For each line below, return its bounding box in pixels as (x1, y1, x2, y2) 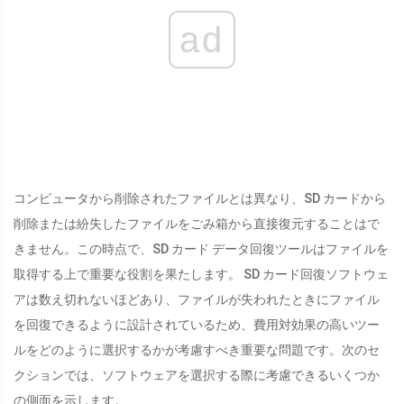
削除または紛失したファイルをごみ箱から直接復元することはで (14, 216, 380, 232)
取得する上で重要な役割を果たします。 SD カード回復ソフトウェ (14, 267, 389, 282)
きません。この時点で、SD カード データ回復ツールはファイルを (14, 242, 389, 257)
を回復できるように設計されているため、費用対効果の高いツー (14, 317, 380, 333)
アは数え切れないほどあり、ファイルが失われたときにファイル (14, 292, 380, 308)
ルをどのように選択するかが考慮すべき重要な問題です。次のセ (14, 343, 380, 358)
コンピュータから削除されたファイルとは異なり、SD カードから (14, 191, 386, 207)
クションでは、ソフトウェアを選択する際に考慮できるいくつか (14, 368, 380, 383)
